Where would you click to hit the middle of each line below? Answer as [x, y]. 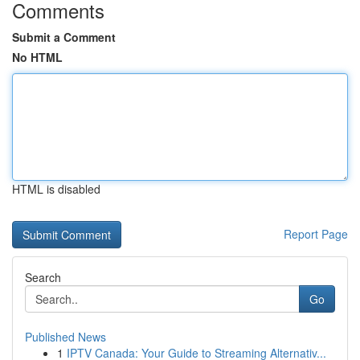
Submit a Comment [64, 37]
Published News [65, 337]
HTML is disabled [56, 189]
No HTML [37, 57]
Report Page [316, 234]
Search [43, 277]
